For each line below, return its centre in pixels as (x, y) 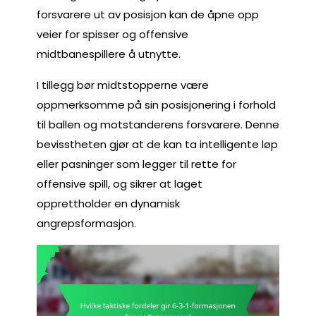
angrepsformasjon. (86, 223)
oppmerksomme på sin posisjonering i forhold (156, 104)
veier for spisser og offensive (113, 34)
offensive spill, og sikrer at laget (120, 183)
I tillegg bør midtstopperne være (123, 85)
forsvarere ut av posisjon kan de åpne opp (148, 14)
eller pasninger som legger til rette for (136, 164)
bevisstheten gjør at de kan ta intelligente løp (157, 144)
